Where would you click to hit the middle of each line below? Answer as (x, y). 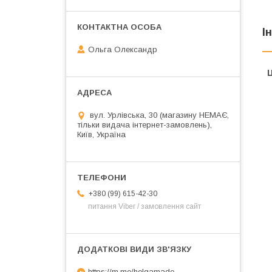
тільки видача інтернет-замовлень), (144, 125)
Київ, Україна (101, 135)
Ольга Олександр (123, 50)
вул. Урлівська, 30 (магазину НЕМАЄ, (159, 115)
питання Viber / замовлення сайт (144, 207)
